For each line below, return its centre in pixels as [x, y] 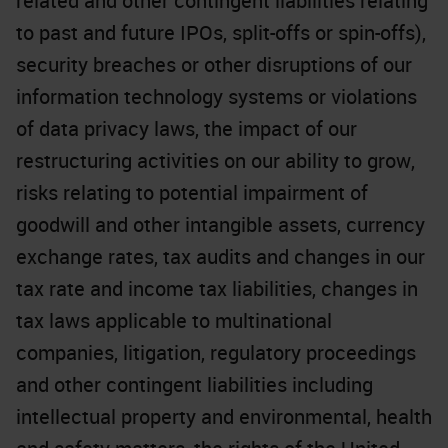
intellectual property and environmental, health [224, 416]
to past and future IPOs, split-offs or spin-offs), [221, 32]
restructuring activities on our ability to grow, [215, 160]
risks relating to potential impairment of [192, 192]
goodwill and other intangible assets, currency [220, 224]
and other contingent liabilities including [194, 384]
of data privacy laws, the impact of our [186, 128]
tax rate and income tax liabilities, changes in [217, 288]
